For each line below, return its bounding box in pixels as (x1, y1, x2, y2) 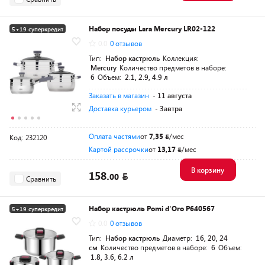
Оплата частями (89, 131, 140, 141)
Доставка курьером (89, 104, 151, 114)
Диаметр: (163, 233, 194, 243)
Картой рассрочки (89, 144, 148, 154)
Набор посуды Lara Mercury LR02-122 (89, 24, 215, 34)
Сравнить (26, 173, 56, 183)
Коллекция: (163, 53, 199, 63)
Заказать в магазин (89, 91, 149, 101)
